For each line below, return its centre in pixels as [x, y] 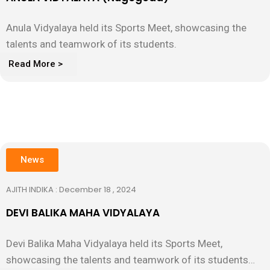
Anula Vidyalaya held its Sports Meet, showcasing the [126, 28]
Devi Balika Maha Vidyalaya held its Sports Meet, [114, 243]
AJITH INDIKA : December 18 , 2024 [71, 190]
